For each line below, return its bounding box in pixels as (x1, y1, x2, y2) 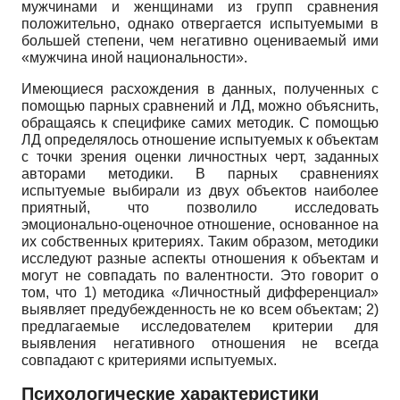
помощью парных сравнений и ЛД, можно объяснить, (21, 97, 379, 113)
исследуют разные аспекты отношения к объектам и (21, 250, 379, 266)
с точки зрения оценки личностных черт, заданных (21, 148, 379, 164)
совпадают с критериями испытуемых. (21, 352, 277, 368)
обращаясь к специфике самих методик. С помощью (21, 114, 379, 130)
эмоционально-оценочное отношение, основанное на (21, 216, 379, 232)
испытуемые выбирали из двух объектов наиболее (21, 182, 379, 198)
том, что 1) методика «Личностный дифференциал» (21, 284, 379, 300)
